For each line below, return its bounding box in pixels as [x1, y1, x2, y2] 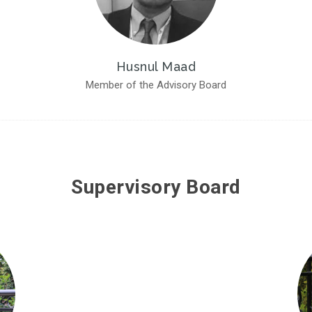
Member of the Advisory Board [86, 79, 226, 92]
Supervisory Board [71, 175, 241, 199]
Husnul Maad [116, 59, 196, 75]
